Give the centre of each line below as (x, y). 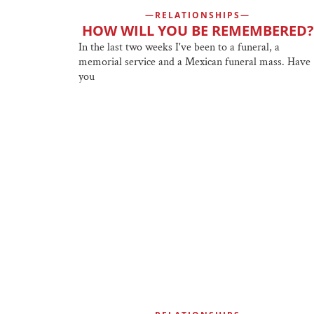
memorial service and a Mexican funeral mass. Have (194, 62)
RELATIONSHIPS (198, 15)
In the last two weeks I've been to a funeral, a (179, 47)
